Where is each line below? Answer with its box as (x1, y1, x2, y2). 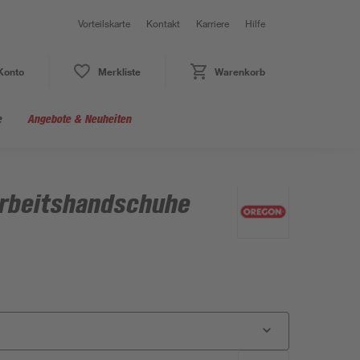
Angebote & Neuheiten (27, 112, 131, 125)
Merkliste (97, 65, 141, 78)
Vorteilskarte (78, 17, 130, 30)
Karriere (196, 17, 229, 30)
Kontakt (146, 17, 180, 30)
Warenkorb (214, 65, 265, 78)
